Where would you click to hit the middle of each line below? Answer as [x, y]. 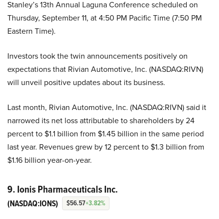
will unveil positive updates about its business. [86, 82]
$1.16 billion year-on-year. [50, 160]
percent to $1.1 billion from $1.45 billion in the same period [106, 133]
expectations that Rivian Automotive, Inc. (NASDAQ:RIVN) [105, 69]
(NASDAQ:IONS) [33, 203]
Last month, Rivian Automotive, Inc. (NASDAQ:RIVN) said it [107, 107]
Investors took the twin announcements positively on [98, 56]
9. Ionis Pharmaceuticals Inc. [63, 189]
